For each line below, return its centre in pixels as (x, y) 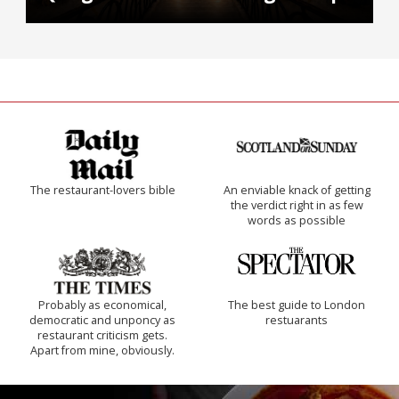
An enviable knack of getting (297, 190)
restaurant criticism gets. (102, 335)
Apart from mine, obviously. (102, 350)
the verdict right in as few (297, 205)
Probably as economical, (102, 305)
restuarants (297, 320)
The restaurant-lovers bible (102, 190)
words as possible (297, 220)
